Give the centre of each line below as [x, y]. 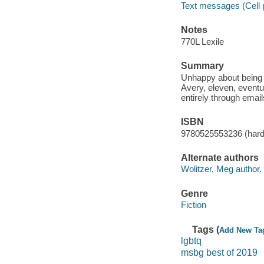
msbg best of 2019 [219, 252]
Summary [202, 66]
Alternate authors [220, 157]
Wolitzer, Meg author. [221, 169]
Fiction [193, 205]
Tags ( [206, 229]
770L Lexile [202, 42]
